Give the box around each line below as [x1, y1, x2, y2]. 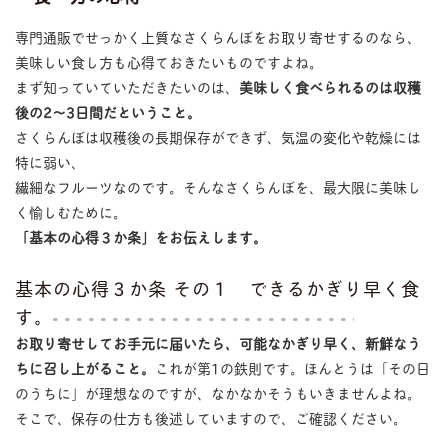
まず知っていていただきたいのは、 [14, 75, 239, 97]
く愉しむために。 [14, 200, 127, 222]
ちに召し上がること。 [14, 356, 155, 378]
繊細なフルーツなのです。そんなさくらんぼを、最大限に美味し [14, 175, 421, 197]
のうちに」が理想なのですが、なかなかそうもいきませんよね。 [14, 381, 421, 403]
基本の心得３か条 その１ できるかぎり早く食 [14, 273, 420, 302]
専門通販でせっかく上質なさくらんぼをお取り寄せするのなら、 [14, 25, 421, 47]
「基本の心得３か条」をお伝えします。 [14, 225, 267, 247]
